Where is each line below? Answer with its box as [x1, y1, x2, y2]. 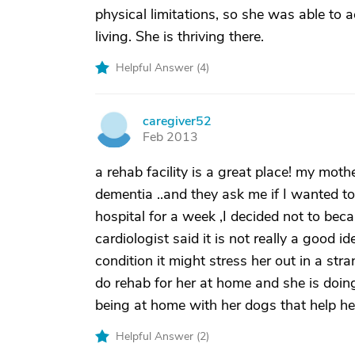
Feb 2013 [143, 128, 198, 146]
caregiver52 [143, 113, 212, 130]
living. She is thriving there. [95, 27, 264, 46]
